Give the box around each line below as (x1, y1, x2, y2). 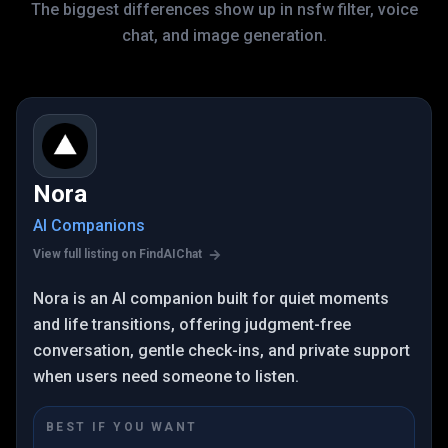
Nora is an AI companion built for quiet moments (33, 289, 389, 308)
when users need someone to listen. (33, 367, 299, 386)
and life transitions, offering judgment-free (33, 315, 351, 334)
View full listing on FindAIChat (33, 247, 205, 261)
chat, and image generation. (121, 26, 327, 45)
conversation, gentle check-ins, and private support (33, 341, 410, 360)
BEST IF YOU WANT (46, 420, 198, 434)
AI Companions (33, 216, 145, 235)
